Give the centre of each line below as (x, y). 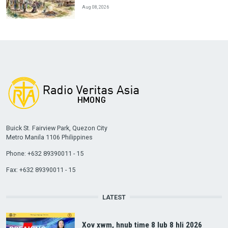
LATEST (114, 197)
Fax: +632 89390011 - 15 (40, 169)
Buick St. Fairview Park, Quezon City (56, 128)
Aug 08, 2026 (95, 7)
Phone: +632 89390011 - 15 (45, 153)
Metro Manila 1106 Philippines (49, 137)
